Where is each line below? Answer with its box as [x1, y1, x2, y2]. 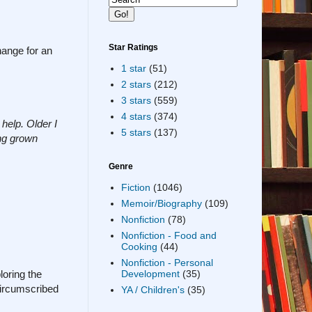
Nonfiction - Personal [120, 257, 213, 269]
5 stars [120, 127, 151, 139]
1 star [120, 63, 146, 75]
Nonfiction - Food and [120, 230, 217, 242]
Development [120, 268, 180, 280]
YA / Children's [120, 284, 185, 296]
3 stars [120, 95, 151, 107]
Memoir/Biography [120, 198, 202, 210]
